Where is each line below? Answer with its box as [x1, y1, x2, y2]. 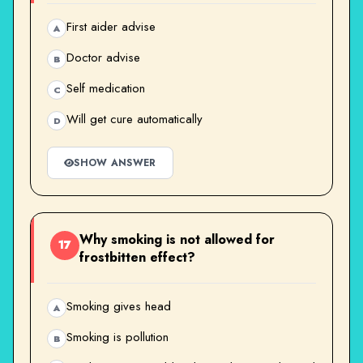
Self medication [66, 79, 145, 97]
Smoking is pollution [66, 327, 169, 346]
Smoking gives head [66, 297, 171, 315]
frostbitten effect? [79, 247, 195, 267]
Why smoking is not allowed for [79, 229, 275, 249]
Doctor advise [66, 48, 140, 66]
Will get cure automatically [66, 109, 203, 128]
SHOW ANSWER [74, 155, 156, 170]
